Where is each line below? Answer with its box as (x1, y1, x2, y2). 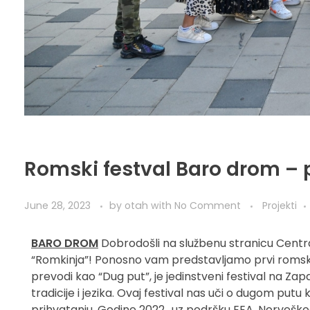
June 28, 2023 (24, 198, 91, 212)
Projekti (262, 198, 297, 212)
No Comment (174, 198, 241, 212)
